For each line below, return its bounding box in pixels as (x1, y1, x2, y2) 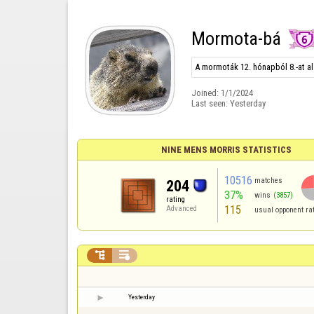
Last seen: (191, 97, 230, 109)
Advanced (165, 204, 197, 213)
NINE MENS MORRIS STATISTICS (161, 144, 292, 155)
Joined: (191, 87, 221, 98)
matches (254, 176, 283, 185)
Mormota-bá (191, 28, 281, 50)
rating (165, 195, 185, 204)
